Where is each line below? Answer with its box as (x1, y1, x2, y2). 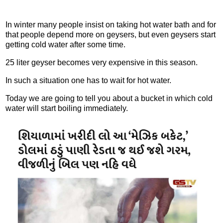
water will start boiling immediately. (5, 104, 128, 112)
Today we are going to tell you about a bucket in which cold (5, 94, 213, 103)
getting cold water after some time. (5, 40, 127, 49)
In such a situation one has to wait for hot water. (5, 76, 173, 85)
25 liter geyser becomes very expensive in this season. (5, 58, 200, 67)
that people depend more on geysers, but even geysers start (5, 30, 216, 39)
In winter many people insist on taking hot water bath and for (5, 20, 216, 29)
